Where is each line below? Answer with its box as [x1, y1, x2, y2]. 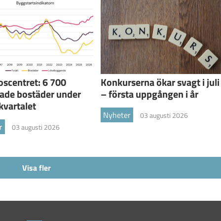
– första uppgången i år [100, 86, 198, 102]
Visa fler [22, 161, 51, 174]
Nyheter [103, 109, 131, 121]
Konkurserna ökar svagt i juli [100, 74, 220, 90]
